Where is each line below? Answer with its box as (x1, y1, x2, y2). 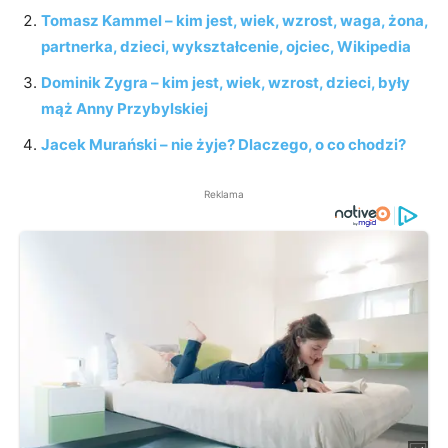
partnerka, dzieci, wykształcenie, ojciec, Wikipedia (41, 36, 411, 56)
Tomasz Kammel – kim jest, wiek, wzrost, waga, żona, (41, 10, 428, 30)
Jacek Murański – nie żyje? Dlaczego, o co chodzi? (41, 134, 406, 154)
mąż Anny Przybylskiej (41, 98, 208, 118)
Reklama (204, 187, 244, 200)
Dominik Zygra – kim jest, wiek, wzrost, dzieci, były (41, 72, 410, 92)
